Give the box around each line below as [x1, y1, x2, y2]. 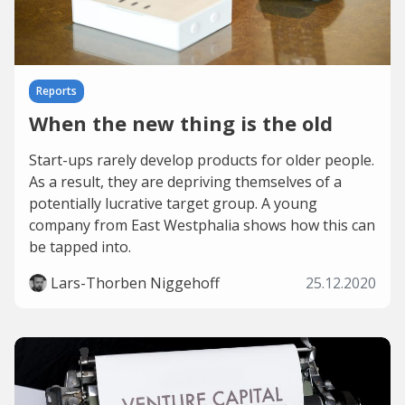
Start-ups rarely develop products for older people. [29, 150, 374, 170]
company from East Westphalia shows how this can [29, 215, 375, 235]
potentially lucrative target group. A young [29, 193, 317, 213]
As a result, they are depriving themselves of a [29, 172, 342, 192]
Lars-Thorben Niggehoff [51, 273, 220, 293]
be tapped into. [29, 237, 131, 257]
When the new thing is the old [29, 109, 333, 137]
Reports [36, 83, 77, 99]
